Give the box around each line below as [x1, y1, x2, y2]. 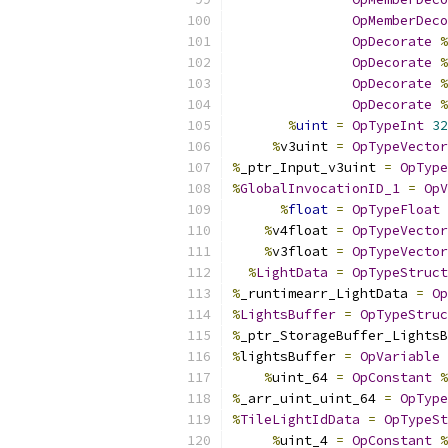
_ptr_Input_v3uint [240, 159, 384, 176]
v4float [272, 222, 336, 239]
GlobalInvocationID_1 [240, 180, 400, 197]
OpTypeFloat [352, 201, 440, 218]
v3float [272, 243, 336, 260]
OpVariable [360, 348, 440, 365]
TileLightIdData [240, 411, 360, 428]
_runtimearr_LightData [240, 285, 416, 302]
